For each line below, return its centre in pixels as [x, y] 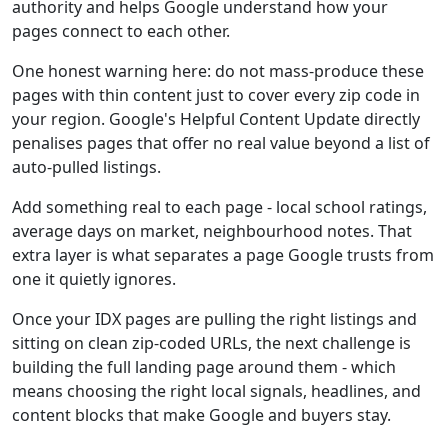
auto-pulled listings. [86, 167]
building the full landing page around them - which [204, 367]
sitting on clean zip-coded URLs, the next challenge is [211, 343]
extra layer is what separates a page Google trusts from [223, 255]
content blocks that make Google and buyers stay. [201, 415]
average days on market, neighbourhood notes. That [212, 231]
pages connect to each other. [121, 31]
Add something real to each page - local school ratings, [219, 207]
